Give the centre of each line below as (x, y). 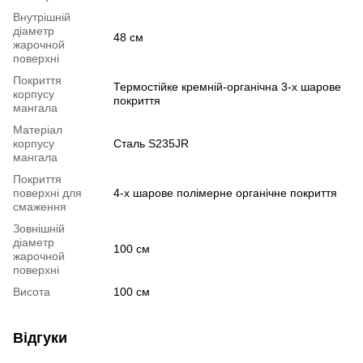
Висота (32, 291)
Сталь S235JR (151, 143)
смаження (40, 206)
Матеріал (38, 129)
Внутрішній (42, 17)
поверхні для (47, 192)
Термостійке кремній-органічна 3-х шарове (227, 86)
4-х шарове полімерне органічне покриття (225, 192)
